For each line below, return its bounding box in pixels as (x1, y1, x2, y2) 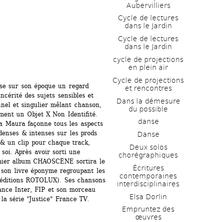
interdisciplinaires (117, 179, 179, 188)
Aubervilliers (126, 1, 170, 9)
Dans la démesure (116, 97, 180, 105)
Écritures (132, 164, 164, 172)
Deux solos (129, 143, 167, 151)
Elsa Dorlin (129, 192, 167, 201)
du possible (128, 105, 168, 113)
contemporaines (119, 171, 177, 180)
